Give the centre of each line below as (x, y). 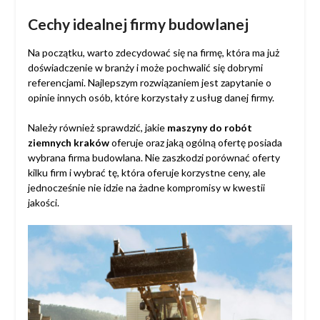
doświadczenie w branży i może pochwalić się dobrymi (145, 67)
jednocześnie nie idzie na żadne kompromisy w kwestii (146, 187)
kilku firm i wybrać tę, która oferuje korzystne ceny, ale (146, 172)
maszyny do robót (209, 127)
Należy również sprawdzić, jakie (97, 127)
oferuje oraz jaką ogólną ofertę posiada (195, 142)
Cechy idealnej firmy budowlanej (138, 24)
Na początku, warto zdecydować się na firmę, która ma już (153, 52)
